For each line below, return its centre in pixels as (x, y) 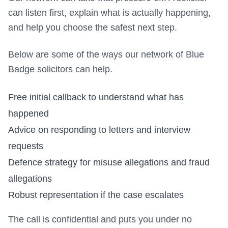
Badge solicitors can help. (60, 69)
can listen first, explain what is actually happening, (109, 13)
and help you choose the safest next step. (93, 27)
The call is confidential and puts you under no (100, 219)
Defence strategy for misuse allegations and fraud (109, 162)
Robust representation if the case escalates (96, 195)
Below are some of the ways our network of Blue (106, 54)
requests (26, 146)
